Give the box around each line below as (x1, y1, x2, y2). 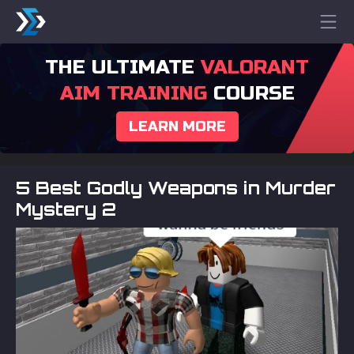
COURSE (206, 81, 295, 105)
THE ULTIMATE (45, 55, 201, 79)
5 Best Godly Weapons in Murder (16, 177, 336, 198)
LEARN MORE (128, 117, 226, 136)
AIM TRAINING (59, 81, 207, 105)
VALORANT (201, 55, 309, 79)
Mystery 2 (16, 198, 116, 220)
